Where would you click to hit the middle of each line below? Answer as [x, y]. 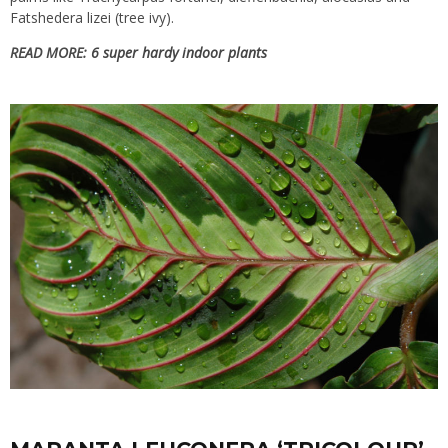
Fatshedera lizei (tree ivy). [92, 18]
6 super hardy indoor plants [179, 53]
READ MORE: [50, 53]
